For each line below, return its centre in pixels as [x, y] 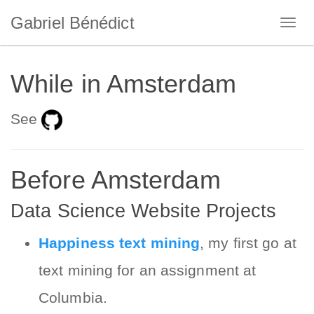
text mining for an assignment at [148, 270]
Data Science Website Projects [143, 211]
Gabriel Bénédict [73, 22]
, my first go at [248, 243]
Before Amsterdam [116, 179]
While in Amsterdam [123, 84]
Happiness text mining [120, 243]
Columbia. [73, 298]
